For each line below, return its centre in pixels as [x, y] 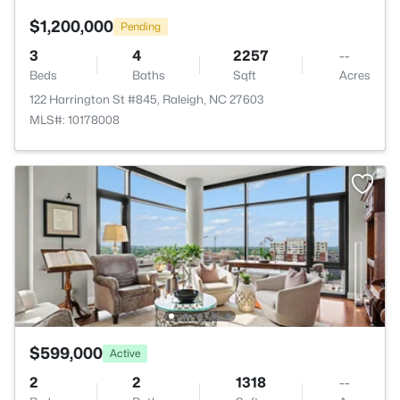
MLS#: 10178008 [75, 120]
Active [125, 353]
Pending [141, 26]
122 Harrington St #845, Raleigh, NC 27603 [147, 99]
